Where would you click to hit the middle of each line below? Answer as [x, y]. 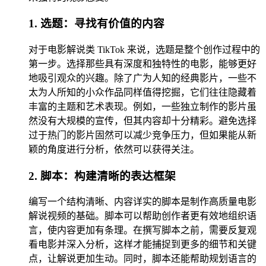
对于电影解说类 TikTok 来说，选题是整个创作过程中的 [144, 49]
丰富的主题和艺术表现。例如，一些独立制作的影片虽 [142, 106]
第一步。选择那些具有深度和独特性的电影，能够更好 [142, 64]
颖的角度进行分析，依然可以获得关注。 [114, 149]
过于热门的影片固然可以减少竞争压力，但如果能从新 [142, 135]
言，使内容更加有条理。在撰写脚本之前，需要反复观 [142, 230]
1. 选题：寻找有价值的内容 [96, 24]
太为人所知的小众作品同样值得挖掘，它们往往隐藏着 [142, 92]
